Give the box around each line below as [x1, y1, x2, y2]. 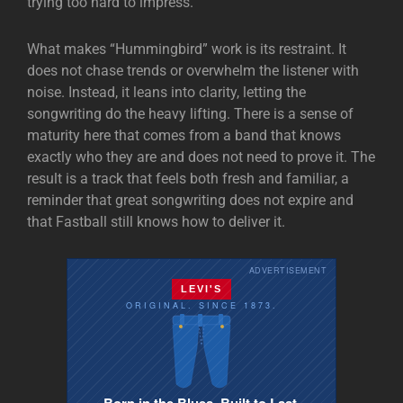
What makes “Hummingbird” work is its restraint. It [27, 40, 346, 58]
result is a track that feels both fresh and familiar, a [27, 169, 349, 187]
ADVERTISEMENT [248, 264, 327, 276]
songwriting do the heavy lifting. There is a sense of [27, 104, 354, 122]
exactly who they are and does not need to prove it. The [27, 148, 375, 166]
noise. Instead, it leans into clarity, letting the [27, 83, 306, 101]
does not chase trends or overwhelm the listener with [27, 61, 359, 79]
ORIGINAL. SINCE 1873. [125, 299, 278, 311]
